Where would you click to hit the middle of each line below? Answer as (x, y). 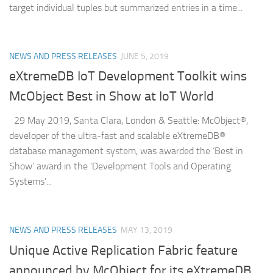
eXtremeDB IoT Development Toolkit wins (128, 76)
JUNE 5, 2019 (145, 57)
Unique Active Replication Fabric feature (123, 250)
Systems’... (30, 182)
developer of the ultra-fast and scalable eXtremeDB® (117, 136)
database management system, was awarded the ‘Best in (126, 151)
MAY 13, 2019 (147, 230)
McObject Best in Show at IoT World (112, 97)
